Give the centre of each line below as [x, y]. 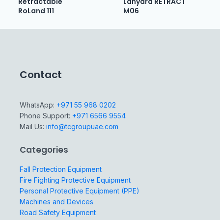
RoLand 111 [36, 11]
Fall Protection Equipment [61, 169]
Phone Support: [46, 115]
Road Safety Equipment [58, 212]
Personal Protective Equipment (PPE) [80, 191]
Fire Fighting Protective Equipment [75, 180]
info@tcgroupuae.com [82, 126]
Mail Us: [33, 126]
